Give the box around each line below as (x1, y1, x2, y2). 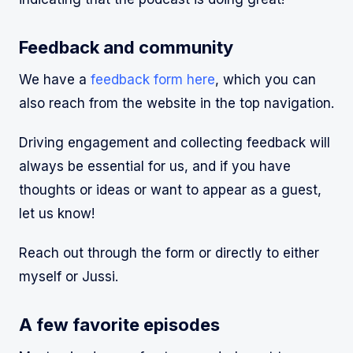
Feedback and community (19, 37, 233, 58)
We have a (19, 72, 91, 88)
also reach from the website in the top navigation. (19, 95, 334, 112)
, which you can (215, 72, 316, 88)
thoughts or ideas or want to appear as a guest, (19, 182, 321, 199)
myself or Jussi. (19, 269, 118, 285)
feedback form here (91, 72, 215, 88)
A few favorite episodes (19, 314, 220, 336)
